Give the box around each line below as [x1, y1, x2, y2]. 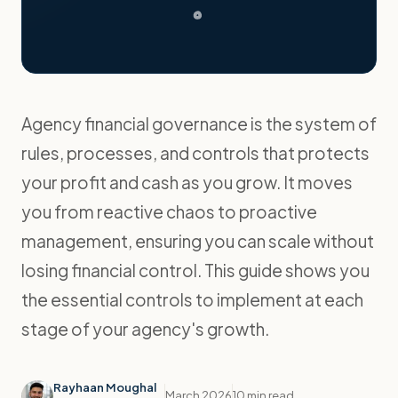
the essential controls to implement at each [21, 289, 363, 310]
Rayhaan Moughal [53, 380, 156, 394]
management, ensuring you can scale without [21, 230, 374, 251]
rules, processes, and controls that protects [21, 142, 370, 163]
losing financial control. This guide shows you [21, 259, 370, 281]
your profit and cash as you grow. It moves [21, 171, 353, 193]
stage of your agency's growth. [21, 318, 269, 339]
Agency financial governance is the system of [21, 113, 377, 134]
